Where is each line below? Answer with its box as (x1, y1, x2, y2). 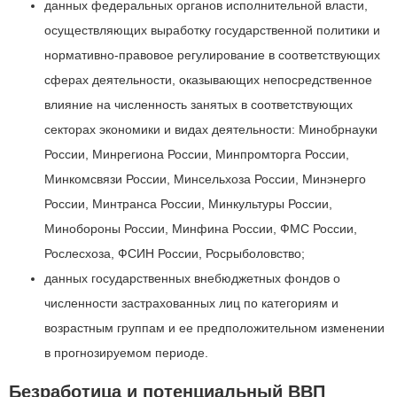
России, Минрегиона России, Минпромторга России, (44, 147, 349, 161)
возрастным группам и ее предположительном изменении (44, 321, 385, 335)
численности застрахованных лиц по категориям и (44, 296, 339, 310)
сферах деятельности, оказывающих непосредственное (44, 73, 372, 87)
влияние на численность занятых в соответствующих (44, 97, 353, 112)
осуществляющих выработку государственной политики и (44, 23, 380, 37)
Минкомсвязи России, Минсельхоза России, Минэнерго (44, 172, 366, 186)
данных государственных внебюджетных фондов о (44, 271, 340, 285)
